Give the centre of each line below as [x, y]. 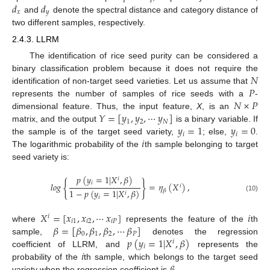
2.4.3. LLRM [36, 39]
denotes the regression [200, 231]
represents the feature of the [185, 218]
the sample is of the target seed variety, [95, 132]
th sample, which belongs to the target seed [171, 257]
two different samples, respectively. [79, 23]
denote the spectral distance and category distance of [154, 9]
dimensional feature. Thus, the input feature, [105, 106]
